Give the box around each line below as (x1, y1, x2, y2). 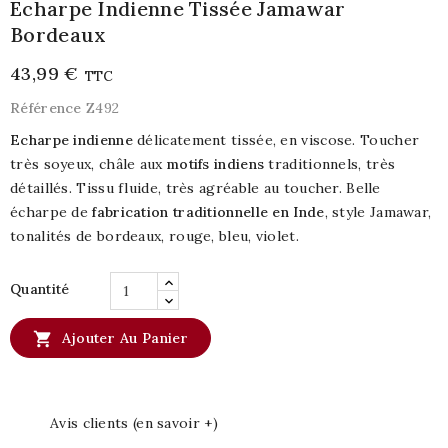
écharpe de (10, 202, 93, 221)
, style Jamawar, (324, 202, 432, 221)
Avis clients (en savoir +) (50, 413, 218, 432)
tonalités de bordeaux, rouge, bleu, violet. (10, 226, 299, 245)
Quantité (10, 279, 70, 298)
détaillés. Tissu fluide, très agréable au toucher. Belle (10, 178, 381, 197)
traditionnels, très (264, 154, 396, 173)
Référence (10, 98, 82, 117)
